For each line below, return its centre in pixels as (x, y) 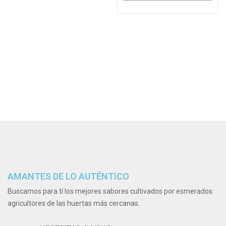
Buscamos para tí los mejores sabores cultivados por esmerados (110, 191)
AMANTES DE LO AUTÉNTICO (68, 176)
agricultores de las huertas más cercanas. (74, 203)
